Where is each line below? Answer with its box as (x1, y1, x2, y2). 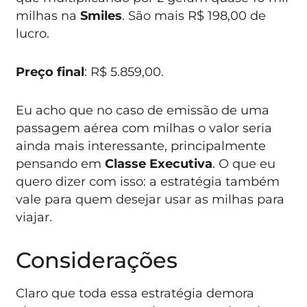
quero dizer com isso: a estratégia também (16, 174, 280, 189)
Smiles (80, 8, 123, 23)
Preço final (16, 64, 85, 79)
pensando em (16, 156, 106, 171)
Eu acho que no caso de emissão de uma (16, 103, 270, 118)
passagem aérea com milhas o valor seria (16, 121, 273, 136)
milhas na (16, 8, 81, 23)
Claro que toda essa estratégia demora (16, 285, 255, 300)
